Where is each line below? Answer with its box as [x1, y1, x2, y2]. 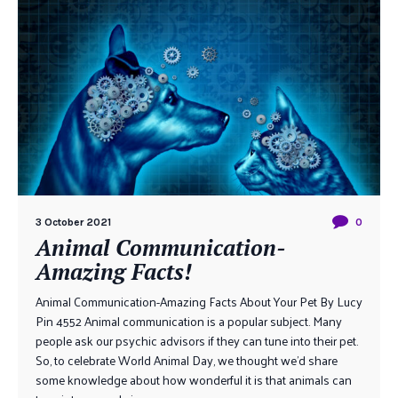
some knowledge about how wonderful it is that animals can [36, 369, 352, 391]
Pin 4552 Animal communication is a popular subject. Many [36, 310, 342, 332]
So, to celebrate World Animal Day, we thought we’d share [36, 349, 338, 371]
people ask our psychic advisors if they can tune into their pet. [36, 330, 358, 352]
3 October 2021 [36, 216, 111, 228]
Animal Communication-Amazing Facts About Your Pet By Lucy [36, 291, 362, 313]
